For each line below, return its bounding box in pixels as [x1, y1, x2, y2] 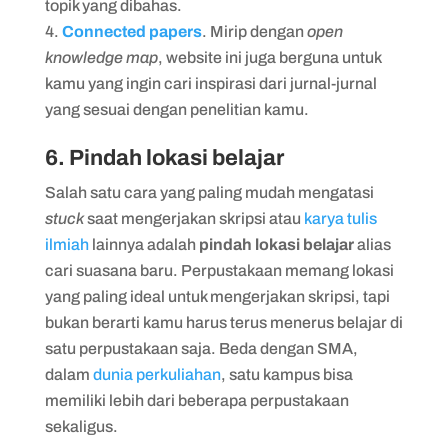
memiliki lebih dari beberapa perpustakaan [44, 392, 349, 409]
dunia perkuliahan [92, 366, 221, 383]
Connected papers [61, 23, 202, 40]
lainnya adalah [88, 236, 199, 253]
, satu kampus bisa [220, 366, 353, 383]
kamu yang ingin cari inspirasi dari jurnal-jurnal [44, 75, 377, 92]
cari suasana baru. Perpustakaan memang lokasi [44, 262, 394, 279]
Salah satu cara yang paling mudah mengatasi [44, 184, 374, 201]
